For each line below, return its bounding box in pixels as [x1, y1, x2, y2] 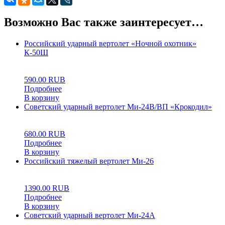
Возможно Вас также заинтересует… [4, 16, 203, 29]
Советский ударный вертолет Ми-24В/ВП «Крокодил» [24, 102, 212, 111]
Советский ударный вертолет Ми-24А [24, 211, 155, 220]
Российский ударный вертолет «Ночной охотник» [24, 39, 196, 48]
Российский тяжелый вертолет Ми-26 [24, 157, 154, 166]
